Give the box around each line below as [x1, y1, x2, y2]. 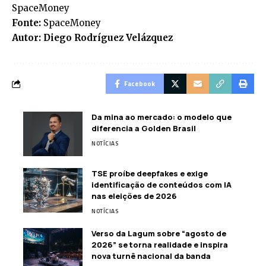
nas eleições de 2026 [91, 191, 177, 202]
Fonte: [12, 17, 41, 29]
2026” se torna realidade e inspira [91, 239, 228, 251]
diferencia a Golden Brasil [91, 123, 196, 134]
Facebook [124, 79, 155, 89]
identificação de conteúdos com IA [91, 179, 232, 191]
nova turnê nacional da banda [91, 251, 211, 262]
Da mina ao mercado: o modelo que [91, 112, 232, 123]
